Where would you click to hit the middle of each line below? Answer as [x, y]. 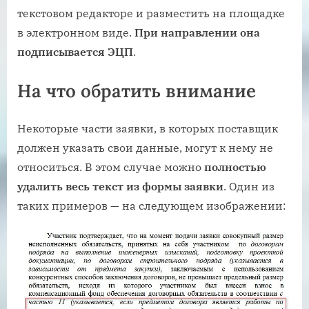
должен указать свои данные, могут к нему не [145, 148]
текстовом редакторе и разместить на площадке [151, 13]
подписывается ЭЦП [75, 52]
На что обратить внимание [137, 91]
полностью [235, 167]
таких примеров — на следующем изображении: [152, 206]
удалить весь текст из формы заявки [120, 187]
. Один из [249, 187]
